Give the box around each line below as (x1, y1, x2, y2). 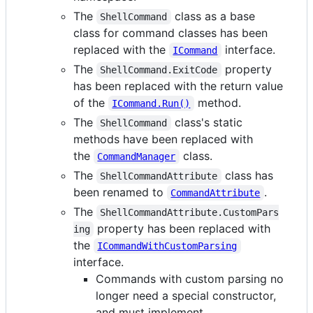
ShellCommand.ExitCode (100, 64, 218, 75)
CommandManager (97, 150, 176, 162)
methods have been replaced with (73, 131, 253, 146)
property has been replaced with (94, 221, 275, 235)
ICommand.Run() (112, 97, 191, 109)
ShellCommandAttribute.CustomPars (100, 206, 279, 218)
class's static (170, 115, 246, 129)
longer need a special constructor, (96, 288, 276, 303)
